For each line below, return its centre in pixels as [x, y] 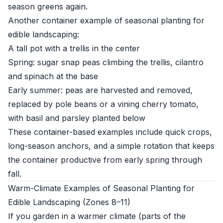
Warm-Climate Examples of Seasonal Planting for [101, 188]
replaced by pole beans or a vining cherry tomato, [103, 104]
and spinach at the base [53, 76]
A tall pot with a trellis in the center [74, 48]
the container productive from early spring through [105, 160]
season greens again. [48, 6]
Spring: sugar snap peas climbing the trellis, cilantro [106, 62]
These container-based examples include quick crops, [110, 132]
